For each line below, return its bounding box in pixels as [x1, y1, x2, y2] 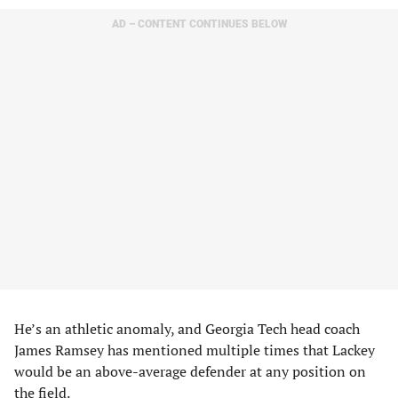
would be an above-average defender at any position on [14, 362, 366, 381]
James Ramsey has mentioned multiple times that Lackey [14, 340, 375, 360]
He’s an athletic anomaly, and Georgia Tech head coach [14, 319, 360, 338]
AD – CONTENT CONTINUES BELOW [111, 18, 287, 30]
